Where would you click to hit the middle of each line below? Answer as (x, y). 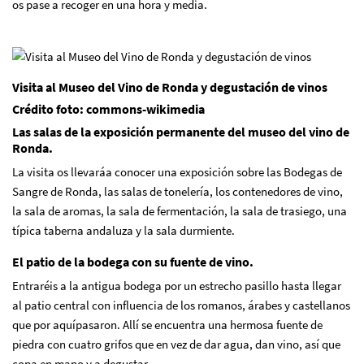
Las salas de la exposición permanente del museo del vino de (181, 131)
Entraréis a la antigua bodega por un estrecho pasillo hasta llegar (177, 285)
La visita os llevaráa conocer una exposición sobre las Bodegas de (177, 171)
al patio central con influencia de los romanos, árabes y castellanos (181, 305)
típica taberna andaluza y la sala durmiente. (123, 230)
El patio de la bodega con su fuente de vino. (133, 261)
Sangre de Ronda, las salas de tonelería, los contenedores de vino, (178, 191)
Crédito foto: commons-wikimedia (108, 108)
